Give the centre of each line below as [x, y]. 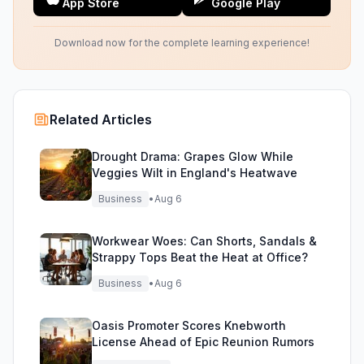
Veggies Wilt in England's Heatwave [195, 173]
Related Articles [101, 119]
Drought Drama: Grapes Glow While [193, 156]
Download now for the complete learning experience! [182, 43]
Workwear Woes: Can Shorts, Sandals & [204, 241]
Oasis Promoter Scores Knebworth [189, 325]
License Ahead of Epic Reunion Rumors [203, 342]
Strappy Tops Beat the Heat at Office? [200, 257]
